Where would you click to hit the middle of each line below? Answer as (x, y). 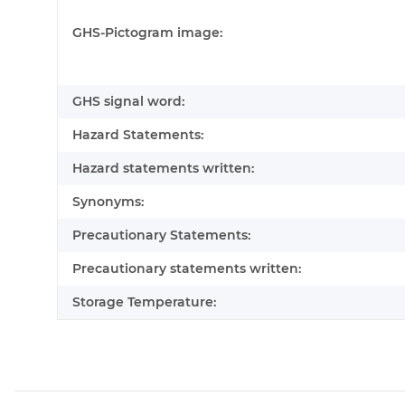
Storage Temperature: (144, 302)
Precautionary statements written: (187, 269)
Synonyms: (108, 202)
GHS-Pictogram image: (147, 33)
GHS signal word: (128, 102)
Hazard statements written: (163, 169)
